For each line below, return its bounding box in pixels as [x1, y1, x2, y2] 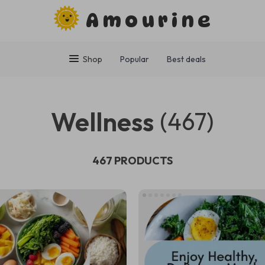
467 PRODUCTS [92, 153, 173, 167]
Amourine [86, 9, 215, 32]
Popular [120, 54, 149, 64]
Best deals [167, 54, 206, 64]
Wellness [51, 105, 154, 138]
